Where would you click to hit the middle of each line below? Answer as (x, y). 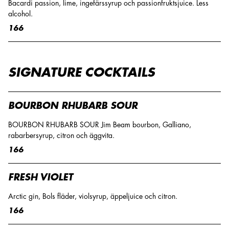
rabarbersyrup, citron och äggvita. (61, 135)
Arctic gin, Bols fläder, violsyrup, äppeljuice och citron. (93, 196)
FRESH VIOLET (41, 177)
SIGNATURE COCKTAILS (82, 73)
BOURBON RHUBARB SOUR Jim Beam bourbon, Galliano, (100, 125)
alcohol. (20, 14)
